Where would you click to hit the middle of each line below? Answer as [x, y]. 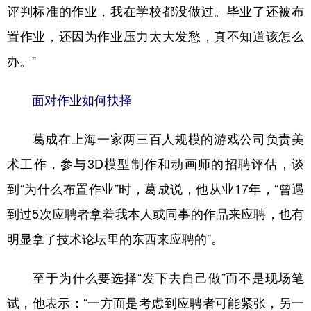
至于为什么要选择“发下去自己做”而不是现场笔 [155, 278]
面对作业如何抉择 [76, 100]
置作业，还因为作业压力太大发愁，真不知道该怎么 [155, 36]
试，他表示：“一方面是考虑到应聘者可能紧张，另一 [155, 303]
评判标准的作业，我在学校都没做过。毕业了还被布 [155, 11]
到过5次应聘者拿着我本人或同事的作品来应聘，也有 [155, 214]
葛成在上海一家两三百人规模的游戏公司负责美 [155, 139]
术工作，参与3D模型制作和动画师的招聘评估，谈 [155, 164]
